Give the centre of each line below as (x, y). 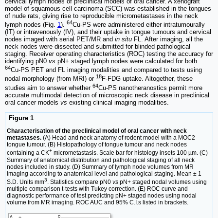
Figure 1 (20, 118)
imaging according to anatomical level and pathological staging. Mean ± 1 (104, 173)
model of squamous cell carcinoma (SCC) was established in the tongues (108, 8)
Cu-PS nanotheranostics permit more (150, 88)
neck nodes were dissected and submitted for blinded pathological (98, 47)
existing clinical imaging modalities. (118, 103)
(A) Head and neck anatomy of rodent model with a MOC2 (118, 138)
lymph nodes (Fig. (31, 25)
